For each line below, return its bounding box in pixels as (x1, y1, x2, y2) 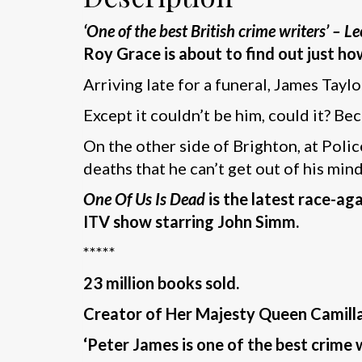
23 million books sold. (83, 272, 239, 293)
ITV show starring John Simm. (83, 211, 299, 231)
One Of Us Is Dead (83, 188, 208, 208)
